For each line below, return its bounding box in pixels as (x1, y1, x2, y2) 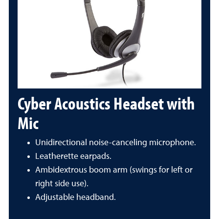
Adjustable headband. (35, 193, 116, 202)
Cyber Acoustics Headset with (18, 91, 195, 114)
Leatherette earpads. (35, 152, 111, 161)
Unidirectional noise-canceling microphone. (35, 138, 196, 147)
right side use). (35, 179, 88, 188)
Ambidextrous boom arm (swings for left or (35, 166, 193, 175)
